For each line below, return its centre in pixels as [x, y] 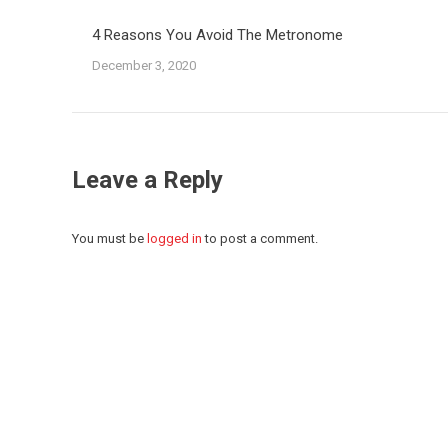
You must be [109, 238]
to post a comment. [260, 238]
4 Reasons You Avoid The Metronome [217, 35]
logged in [174, 238]
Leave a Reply [147, 180]
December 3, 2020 [144, 65]
